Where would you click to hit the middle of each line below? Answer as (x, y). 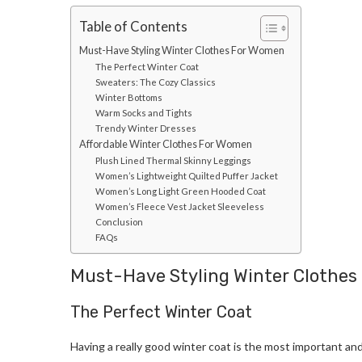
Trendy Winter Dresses (145, 128)
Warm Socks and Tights (143, 113)
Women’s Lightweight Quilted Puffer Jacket (187, 176)
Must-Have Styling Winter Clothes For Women (182, 51)
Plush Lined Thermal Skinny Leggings (173, 161)
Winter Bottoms (128, 98)
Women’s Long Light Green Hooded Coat (180, 192)
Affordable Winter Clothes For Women (166, 145)
